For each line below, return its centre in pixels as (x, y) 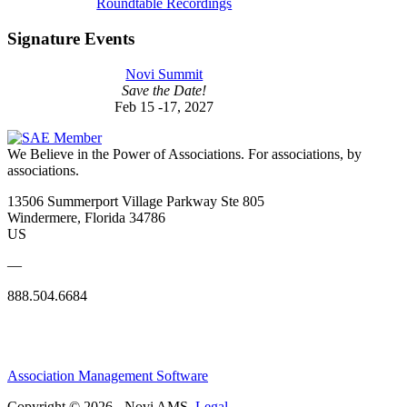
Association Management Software (108, 375)
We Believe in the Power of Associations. (126, 154)
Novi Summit (164, 74)
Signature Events (71, 38)
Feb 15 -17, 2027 (164, 106)
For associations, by (305, 154)
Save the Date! (164, 90)
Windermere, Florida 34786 (86, 217)
